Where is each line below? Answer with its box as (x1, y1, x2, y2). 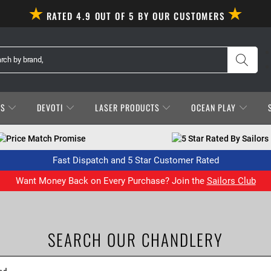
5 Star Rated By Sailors (181, 134, 269, 143)
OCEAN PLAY (191, 101, 239, 114)
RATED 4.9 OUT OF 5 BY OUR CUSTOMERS (46, 8, 225, 22)
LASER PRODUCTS (94, 101, 162, 114)
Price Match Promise (6, 134, 87, 143)
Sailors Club (206, 175, 256, 186)
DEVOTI (37, 101, 66, 114)
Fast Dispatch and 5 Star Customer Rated (52, 155, 219, 166)
